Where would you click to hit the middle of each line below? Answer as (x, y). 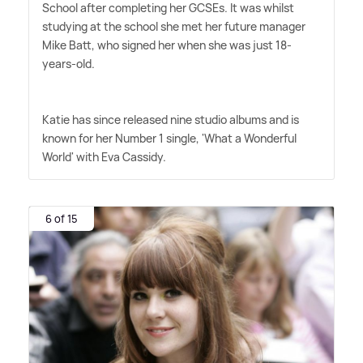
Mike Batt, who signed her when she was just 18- (167, 45)
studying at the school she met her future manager (174, 27)
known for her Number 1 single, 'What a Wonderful (169, 139)
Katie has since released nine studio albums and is (171, 120)
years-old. (68, 64)
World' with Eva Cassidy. (104, 157)
